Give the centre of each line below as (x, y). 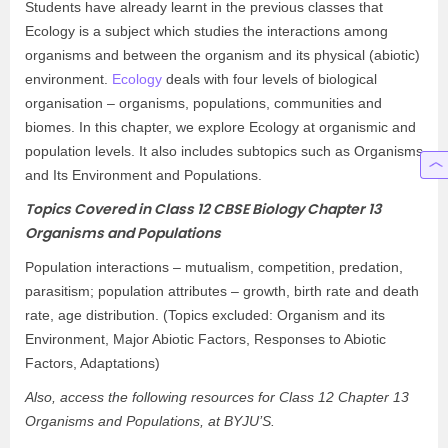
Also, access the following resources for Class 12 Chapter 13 (217, 397)
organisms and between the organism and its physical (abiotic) (222, 55)
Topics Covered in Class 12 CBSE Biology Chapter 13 (203, 209)
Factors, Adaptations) (92, 363)
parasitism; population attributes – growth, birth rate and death (222, 291)
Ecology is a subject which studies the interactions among (206, 31)
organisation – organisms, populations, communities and (203, 103)
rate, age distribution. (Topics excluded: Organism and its (205, 315)
